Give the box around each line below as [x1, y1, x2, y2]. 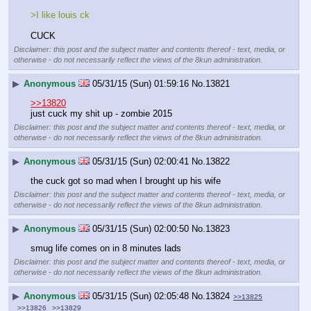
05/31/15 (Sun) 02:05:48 [92, 290, 189, 301]
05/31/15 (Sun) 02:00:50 [92, 223, 189, 234]
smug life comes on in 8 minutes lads [31, 243, 181, 254]
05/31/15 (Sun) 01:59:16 [92, 78, 189, 89]
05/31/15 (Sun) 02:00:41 [92, 155, 189, 167]
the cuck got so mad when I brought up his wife [31, 176, 221, 187]
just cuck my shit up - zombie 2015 [31, 108, 172, 119]
